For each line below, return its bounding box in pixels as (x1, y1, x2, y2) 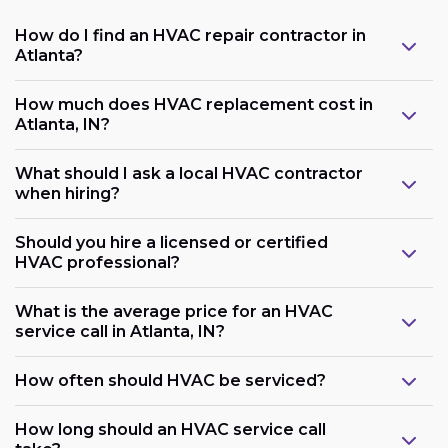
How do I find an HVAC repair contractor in (15, 26, 366, 46)
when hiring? (15, 184, 120, 204)
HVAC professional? (15, 253, 180, 273)
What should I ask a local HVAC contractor (15, 164, 363, 184)
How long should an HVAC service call (15, 420, 326, 440)
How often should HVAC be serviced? (15, 371, 326, 391)
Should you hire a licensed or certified (15, 233, 328, 253)
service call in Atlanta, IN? (15, 322, 225, 342)
